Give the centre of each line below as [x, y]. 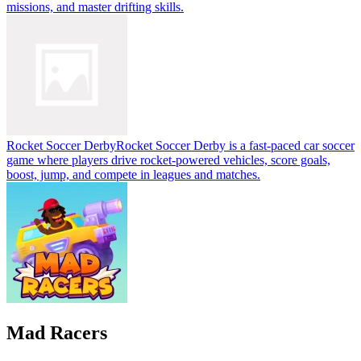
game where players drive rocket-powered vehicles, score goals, [168, 160]
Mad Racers [57, 332]
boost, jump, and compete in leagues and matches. [133, 174]
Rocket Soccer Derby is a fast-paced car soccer [235, 145]
